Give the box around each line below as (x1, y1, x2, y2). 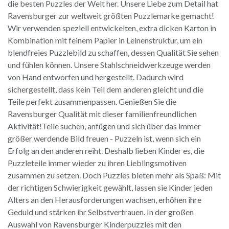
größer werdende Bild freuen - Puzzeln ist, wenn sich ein (8, 133, 201, 144)
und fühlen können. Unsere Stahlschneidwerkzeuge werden (8, 60, 211, 70)
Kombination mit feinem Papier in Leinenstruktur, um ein (8, 35, 202, 45)
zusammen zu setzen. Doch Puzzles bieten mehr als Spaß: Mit (8, 170, 221, 180)
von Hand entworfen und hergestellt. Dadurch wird (8, 72, 184, 82)
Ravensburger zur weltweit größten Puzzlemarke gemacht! (8, 11, 214, 21)
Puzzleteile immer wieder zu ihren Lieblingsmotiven (8, 158, 187, 168)
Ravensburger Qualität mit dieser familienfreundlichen (8, 109, 197, 119)
